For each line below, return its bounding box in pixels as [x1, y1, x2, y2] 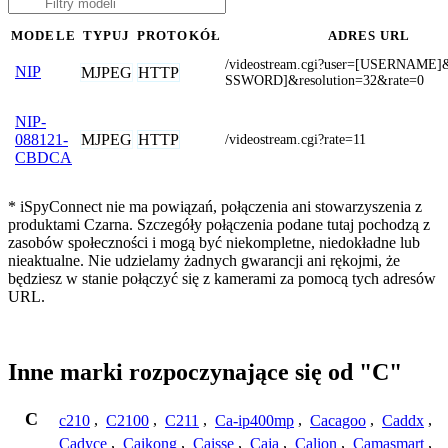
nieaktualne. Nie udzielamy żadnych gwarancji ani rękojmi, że [8, 251, 400, 269]
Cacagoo [310, 411, 366, 429]
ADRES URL [327, 28, 411, 43]
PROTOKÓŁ [137, 28, 221, 43]
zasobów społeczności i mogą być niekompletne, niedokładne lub [8, 233, 420, 251]
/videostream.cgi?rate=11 [225, 131, 366, 147]
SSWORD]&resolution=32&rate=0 [225, 72, 424, 88]
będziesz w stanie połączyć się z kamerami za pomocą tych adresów [8, 269, 436, 287]
